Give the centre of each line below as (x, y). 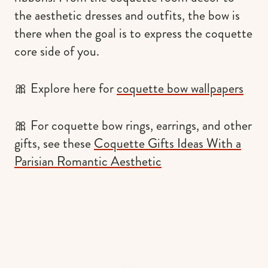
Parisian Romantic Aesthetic (88, 161)
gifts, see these (54, 143)
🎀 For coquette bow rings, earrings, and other (133, 125)
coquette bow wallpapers (180, 88)
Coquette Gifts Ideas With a (167, 143)
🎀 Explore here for (66, 88)
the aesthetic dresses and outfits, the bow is (127, 15)
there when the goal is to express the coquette (133, 33)
